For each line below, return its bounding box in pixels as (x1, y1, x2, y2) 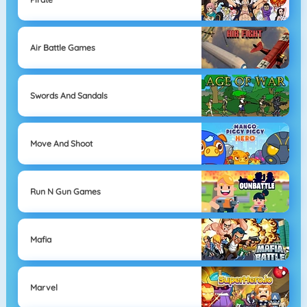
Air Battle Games (29, 42, 95, 53)
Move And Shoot (29, 138, 93, 149)
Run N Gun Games (29, 186, 101, 197)
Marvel (29, 282, 58, 293)
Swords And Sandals (29, 90, 108, 101)
